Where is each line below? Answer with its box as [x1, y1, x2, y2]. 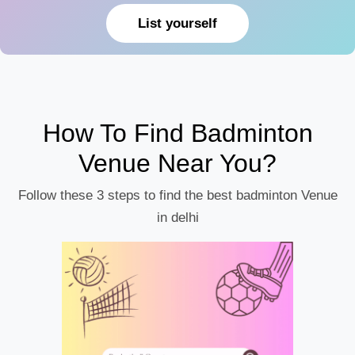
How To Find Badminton [42, 119, 313, 147]
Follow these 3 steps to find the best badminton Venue [17, 188, 338, 203]
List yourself [138, 16, 217, 31]
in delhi [156, 210, 199, 225]
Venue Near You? [78, 149, 277, 177]
